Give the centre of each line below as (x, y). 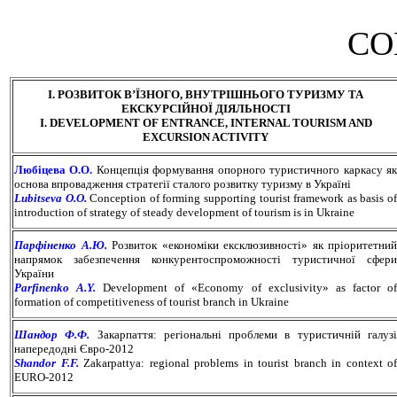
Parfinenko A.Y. (55, 287)
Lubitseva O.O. (52, 198)
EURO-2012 (44, 377)
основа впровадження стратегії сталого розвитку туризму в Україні (183, 183)
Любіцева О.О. (54, 169)
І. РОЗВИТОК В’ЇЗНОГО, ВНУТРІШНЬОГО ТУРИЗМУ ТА (206, 94)
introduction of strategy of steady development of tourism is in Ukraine (184, 212)
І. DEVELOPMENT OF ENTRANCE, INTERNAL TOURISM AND (206, 122)
